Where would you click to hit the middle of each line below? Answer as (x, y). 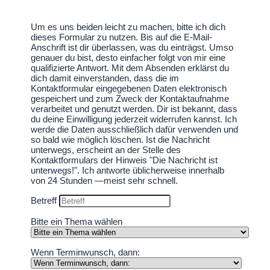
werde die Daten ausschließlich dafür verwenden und (135, 129)
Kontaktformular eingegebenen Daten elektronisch (129, 88)
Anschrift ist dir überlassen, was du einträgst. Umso (132, 47)
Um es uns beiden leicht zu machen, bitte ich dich (128, 27)
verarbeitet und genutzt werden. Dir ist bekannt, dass (134, 108)
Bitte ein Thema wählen (77, 221)
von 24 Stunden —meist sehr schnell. (105, 180)
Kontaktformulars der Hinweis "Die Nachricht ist (124, 160)
